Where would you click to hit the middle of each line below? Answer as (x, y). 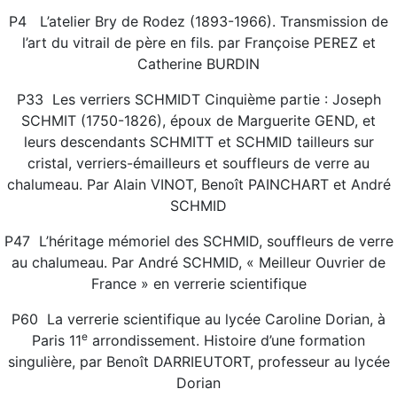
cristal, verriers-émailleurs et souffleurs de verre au (198, 163)
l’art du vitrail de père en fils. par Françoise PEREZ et (198, 43)
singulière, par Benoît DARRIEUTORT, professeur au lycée (198, 362)
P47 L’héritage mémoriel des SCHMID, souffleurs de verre (198, 241)
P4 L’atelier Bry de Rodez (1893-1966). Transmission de (198, 21)
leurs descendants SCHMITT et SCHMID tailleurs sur (198, 142)
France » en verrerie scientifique (198, 284)
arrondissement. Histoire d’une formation (226, 340)
